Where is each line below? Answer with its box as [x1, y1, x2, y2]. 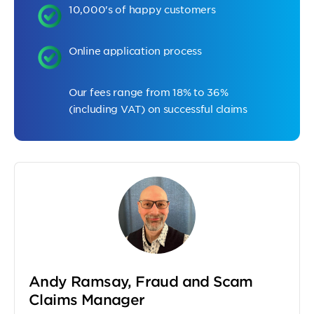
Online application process [69, 44, 202, 57]
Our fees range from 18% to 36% [69, 86, 228, 98]
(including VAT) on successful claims [69, 102, 247, 115]
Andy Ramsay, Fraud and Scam [29, 273, 253, 289]
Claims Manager [29, 291, 145, 308]
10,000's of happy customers [69, 3, 216, 15]
